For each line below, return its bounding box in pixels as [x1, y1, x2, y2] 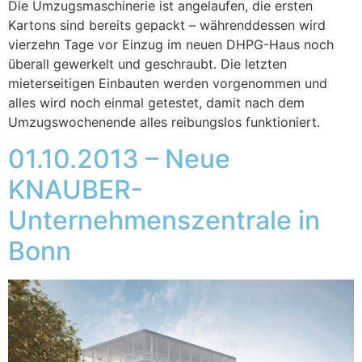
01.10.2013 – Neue [8, 142, 230, 175]
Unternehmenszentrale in [8, 204, 320, 236]
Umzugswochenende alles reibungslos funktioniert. [8, 114, 320, 131]
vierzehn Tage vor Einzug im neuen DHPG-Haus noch [8, 36, 334, 53]
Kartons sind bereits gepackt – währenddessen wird [8, 17, 326, 34]
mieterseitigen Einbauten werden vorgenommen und [8, 75, 327, 92]
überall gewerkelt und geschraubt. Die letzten [8, 56, 287, 73]
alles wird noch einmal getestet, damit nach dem [8, 95, 305, 112]
